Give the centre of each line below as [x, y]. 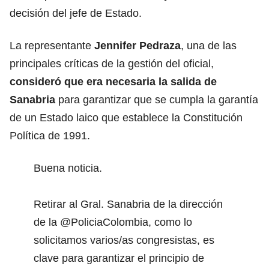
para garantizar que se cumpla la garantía [157, 99]
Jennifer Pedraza [138, 45]
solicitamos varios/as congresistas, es [124, 240]
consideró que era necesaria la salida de [113, 81]
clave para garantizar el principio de [119, 258]
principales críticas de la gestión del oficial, [112, 63]
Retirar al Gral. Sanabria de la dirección [128, 204]
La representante [52, 45]
